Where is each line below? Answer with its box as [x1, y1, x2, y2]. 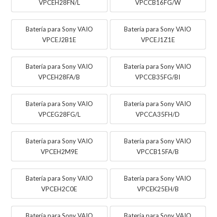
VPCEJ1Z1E [140, 35, 175, 44]
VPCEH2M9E [40, 147, 78, 155]
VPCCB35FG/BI [135, 73, 181, 81]
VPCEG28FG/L [38, 110, 80, 118]
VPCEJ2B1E [42, 35, 77, 44]
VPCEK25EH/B [137, 185, 179, 193]
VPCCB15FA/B [137, 147, 179, 155]
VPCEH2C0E [41, 185, 77, 193]
